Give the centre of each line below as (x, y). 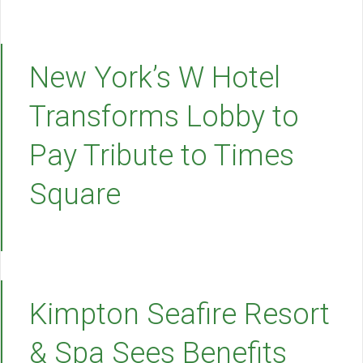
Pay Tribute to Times (162, 156)
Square (75, 194)
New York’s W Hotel (155, 78)
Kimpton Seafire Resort (179, 314)
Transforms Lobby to (164, 117)
